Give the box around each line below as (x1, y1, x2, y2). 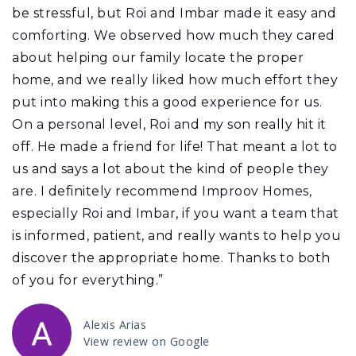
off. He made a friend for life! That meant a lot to (12, 138, 338, 154)
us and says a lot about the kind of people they (12, 161, 329, 176)
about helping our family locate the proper (12, 49, 304, 65)
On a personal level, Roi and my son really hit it (12, 116, 327, 132)
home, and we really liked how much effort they (12, 72, 338, 87)
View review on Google (83, 334, 210, 349)
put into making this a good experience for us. (12, 94, 322, 110)
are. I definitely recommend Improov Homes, (12, 183, 311, 199)
